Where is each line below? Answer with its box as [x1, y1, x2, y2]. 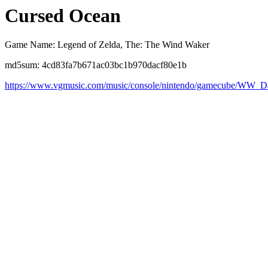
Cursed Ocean [5, 5, 121, 26]
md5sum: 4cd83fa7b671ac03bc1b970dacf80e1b [5, 60, 187, 71]
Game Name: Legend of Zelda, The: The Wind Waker [5, 39, 209, 50]
